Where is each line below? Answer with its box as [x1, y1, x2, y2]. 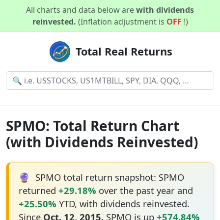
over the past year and [96, 184, 193, 196]
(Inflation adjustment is [78, 16, 166, 27]
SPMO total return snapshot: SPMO [32, 171, 184, 183]
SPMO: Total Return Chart [6, 116, 179, 135]
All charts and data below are [26, 4, 136, 15]
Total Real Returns [75, 44, 172, 58]
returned [18, 184, 58, 196]
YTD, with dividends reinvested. [56, 197, 190, 210]
